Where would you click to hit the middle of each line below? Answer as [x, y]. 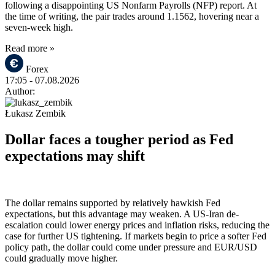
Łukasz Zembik [35, 113]
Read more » [30, 48]
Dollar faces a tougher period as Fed [119, 139]
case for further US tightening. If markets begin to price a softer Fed [136, 236]
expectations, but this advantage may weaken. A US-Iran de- [122, 214]
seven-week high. [39, 27]
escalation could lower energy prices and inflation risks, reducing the [137, 225]
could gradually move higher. [61, 258]
